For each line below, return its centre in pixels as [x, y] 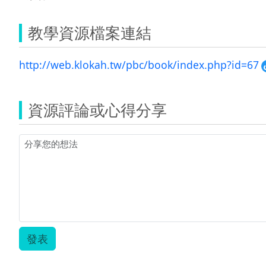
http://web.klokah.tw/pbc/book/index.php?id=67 [139, 64]
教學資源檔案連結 [90, 32]
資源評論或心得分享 [97, 110]
